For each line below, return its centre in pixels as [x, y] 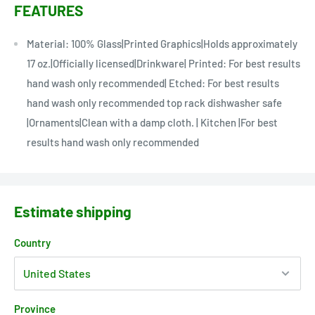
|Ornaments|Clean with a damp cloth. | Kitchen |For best [152, 122]
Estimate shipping [73, 212]
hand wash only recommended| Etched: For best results [153, 83]
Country [32, 242]
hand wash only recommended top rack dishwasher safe [154, 102]
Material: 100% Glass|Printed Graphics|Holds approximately [162, 43]
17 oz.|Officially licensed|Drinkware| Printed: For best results [163, 63]
